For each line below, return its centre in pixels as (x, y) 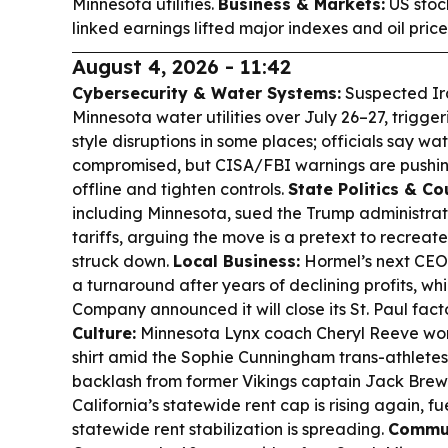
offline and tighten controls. (180, 189)
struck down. (122, 261)
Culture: (104, 333)
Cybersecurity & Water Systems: (206, 93)
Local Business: (236, 261)
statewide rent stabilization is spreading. (230, 429)
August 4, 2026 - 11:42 (181, 67)
